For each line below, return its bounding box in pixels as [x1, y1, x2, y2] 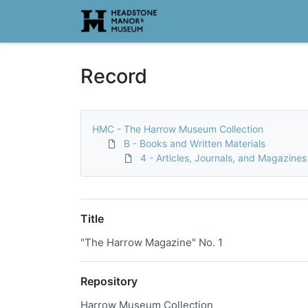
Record [80, 64, 147, 88]
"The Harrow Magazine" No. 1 [80, 236, 223, 249]
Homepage [80, 8, 137, 22]
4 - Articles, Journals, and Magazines [140, 152, 307, 164]
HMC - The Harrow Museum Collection [92, 123, 263, 135]
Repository [80, 274, 137, 288]
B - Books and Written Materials [124, 137, 265, 149]
